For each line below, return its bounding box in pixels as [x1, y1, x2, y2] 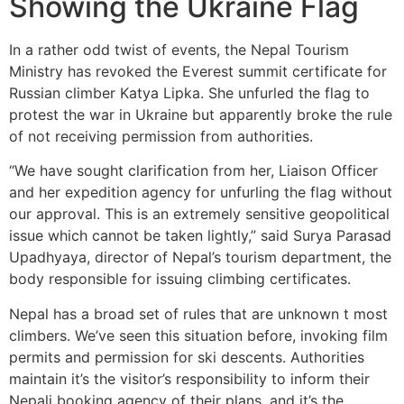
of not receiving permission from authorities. [9, 126, 313, 145]
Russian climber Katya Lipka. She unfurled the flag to [9, 83, 370, 102]
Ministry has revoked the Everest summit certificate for [9, 61, 387, 80]
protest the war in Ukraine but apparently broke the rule [9, 105, 392, 124]
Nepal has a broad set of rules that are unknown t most [9, 304, 388, 323]
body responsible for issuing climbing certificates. [9, 270, 351, 289]
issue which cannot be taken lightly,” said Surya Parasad [9, 226, 391, 245]
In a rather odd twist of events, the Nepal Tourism [9, 40, 349, 59]
